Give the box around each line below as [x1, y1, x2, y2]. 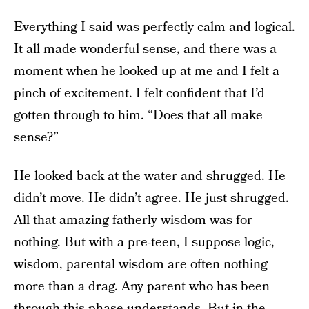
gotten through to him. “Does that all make [14, 106, 263, 125]
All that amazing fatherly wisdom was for [14, 211, 252, 230]
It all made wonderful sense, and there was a [14, 40, 277, 59]
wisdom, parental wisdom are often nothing [14, 255, 268, 274]
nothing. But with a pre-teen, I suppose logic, [14, 233, 275, 252]
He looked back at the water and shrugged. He [14, 167, 286, 186]
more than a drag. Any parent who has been [14, 277, 270, 296]
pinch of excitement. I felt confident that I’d [14, 84, 265, 103]
